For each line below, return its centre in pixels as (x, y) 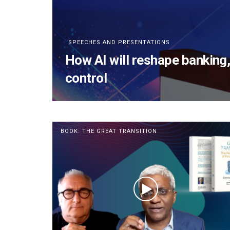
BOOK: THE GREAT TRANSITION (109, 131)
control (86, 78)
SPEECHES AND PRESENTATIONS (119, 42)
